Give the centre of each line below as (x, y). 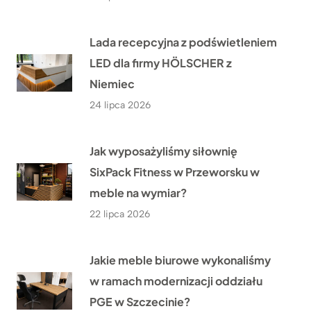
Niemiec (112, 84)
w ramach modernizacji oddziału (176, 281)
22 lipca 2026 (120, 215)
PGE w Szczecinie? (140, 302)
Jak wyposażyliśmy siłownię (163, 151)
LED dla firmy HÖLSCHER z (161, 63)
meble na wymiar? (138, 193)
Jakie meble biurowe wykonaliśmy (180, 260)
